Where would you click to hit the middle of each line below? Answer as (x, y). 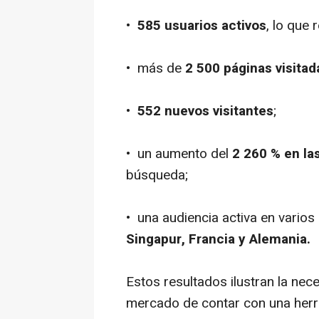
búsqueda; (157, 175)
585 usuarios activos (202, 25)
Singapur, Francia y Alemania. (218, 239)
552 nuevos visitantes (205, 111)
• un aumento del (177, 153)
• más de (154, 68)
